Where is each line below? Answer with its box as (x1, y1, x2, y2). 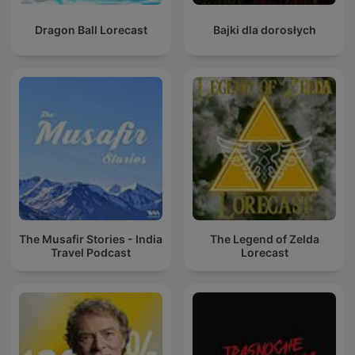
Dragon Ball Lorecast (34, 23, 147, 37)
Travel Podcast (51, 245, 131, 259)
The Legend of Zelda (209, 231, 319, 246)
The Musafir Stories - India (19, 231, 162, 246)
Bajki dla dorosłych (212, 23, 316, 37)
